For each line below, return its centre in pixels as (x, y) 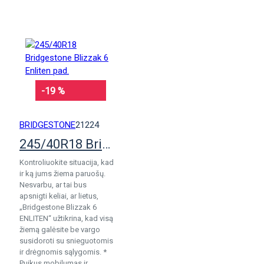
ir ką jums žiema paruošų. (62, 174)
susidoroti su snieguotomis (66, 241)
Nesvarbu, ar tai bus (53, 185)
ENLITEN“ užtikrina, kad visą (66, 218)
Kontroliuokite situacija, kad (67, 162)
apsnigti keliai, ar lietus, (59, 196)
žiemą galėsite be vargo (60, 230)
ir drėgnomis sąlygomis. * (63, 252)
